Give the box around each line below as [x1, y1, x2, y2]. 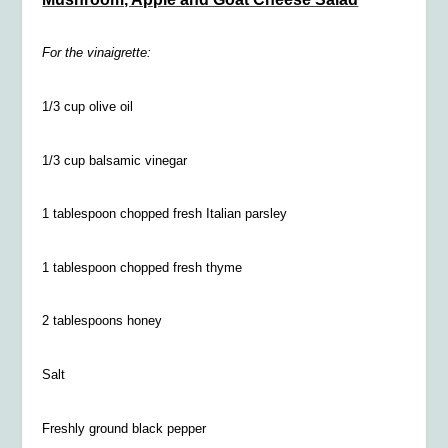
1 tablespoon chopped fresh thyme [42, 259, 243, 275]
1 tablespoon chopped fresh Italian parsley [42, 206, 288, 222]
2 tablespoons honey [42, 313, 163, 329]
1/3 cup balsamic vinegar [42, 152, 188, 168]
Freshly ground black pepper [42, 420, 207, 436]
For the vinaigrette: [42, 45, 152, 61]
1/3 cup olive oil [42, 99, 134, 115]
